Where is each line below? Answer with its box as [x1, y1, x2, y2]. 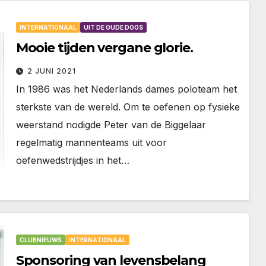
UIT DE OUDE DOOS [83, 24, 143, 31]
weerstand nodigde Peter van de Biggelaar [15, 119, 206, 131]
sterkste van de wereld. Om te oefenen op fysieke [15, 101, 240, 113]
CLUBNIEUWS [19, 236, 62, 243]
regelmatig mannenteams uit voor [15, 137, 167, 148]
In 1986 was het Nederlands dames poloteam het [15, 83, 237, 95]
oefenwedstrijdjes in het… [15, 154, 129, 166]
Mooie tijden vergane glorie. [15, 40, 193, 56]
